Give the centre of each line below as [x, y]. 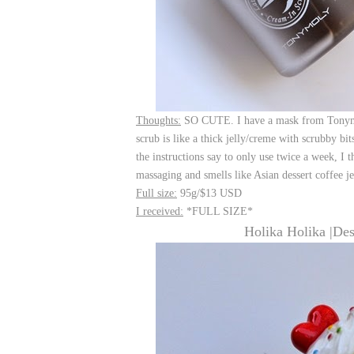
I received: [160, 211]
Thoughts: [158, 121]
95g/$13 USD [209, 193]
